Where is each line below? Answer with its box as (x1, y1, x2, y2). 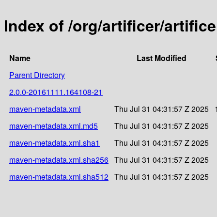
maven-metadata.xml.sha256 (9, 154, 108, 165)
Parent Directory (9, 69, 65, 80)
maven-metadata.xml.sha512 (9, 170, 108, 182)
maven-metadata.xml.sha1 (9, 137, 100, 148)
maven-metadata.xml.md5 (9, 120, 98, 131)
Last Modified (137, 52, 186, 63)
